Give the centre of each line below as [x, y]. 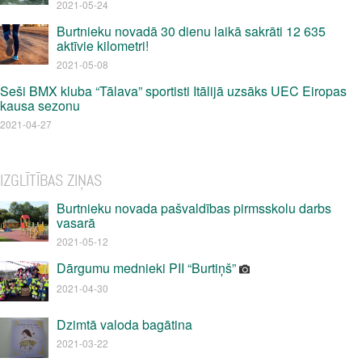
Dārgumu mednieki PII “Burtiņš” [148, 268]
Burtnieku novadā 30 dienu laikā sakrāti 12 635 [191, 31]
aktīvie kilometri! [103, 46]
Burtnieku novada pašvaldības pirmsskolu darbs [194, 208]
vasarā [76, 223]
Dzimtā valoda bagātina [124, 324]
